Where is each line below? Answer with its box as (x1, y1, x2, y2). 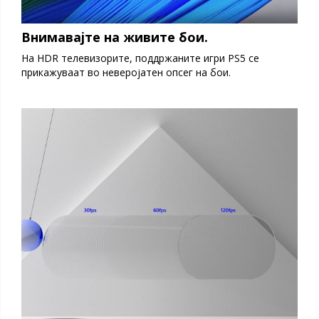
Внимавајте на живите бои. (21, 28, 208, 46)
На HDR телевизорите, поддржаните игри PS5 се (21, 51, 259, 65)
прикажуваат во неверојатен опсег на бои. (21, 65, 231, 79)
